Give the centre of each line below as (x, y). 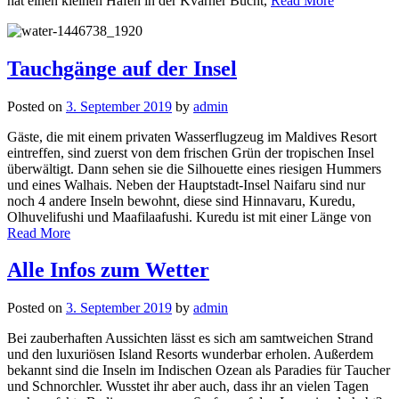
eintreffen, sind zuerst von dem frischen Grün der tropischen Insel (191, 152)
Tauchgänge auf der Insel (122, 68)
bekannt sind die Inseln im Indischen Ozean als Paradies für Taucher (199, 370)
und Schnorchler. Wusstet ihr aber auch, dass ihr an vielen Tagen (188, 387)
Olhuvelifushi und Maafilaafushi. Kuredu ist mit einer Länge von (189, 216)
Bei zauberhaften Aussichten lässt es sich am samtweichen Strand (190, 338)
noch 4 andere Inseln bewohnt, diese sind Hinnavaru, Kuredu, (181, 200)
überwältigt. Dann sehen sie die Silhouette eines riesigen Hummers (194, 168)
